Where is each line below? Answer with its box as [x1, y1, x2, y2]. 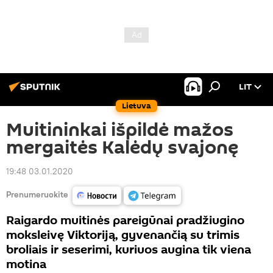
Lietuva [122, 100, 151, 112]
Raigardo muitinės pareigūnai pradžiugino [6, 212, 244, 229]
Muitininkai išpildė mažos [6, 117, 233, 143]
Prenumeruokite [6, 188, 68, 200]
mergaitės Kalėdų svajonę [6, 135, 238, 161]
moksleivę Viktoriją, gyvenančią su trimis [6, 227, 239, 244]
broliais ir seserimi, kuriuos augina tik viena [6, 241, 251, 258]
